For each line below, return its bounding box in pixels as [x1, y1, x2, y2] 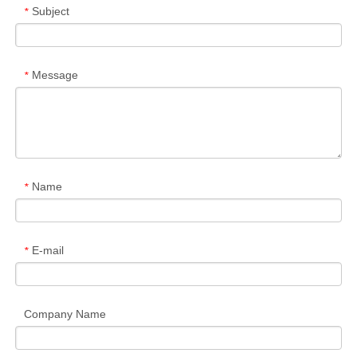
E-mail [32, 244, 64, 257]
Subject [32, 5, 69, 18]
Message [32, 69, 78, 82]
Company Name [24, 308, 106, 321]
